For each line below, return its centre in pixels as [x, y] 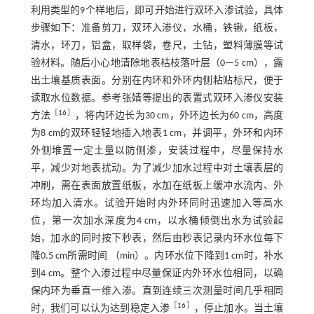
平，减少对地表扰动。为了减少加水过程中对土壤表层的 [157, 169]
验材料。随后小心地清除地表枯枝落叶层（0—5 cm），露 [157, 64]
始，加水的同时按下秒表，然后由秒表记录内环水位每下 [157, 239]
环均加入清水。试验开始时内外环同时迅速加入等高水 [157, 204]
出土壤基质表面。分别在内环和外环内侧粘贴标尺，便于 [157, 81]
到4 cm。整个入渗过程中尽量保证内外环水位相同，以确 [157, 274]
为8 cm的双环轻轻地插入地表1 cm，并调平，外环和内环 [157, 134]
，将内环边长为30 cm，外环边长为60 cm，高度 [179, 116]
